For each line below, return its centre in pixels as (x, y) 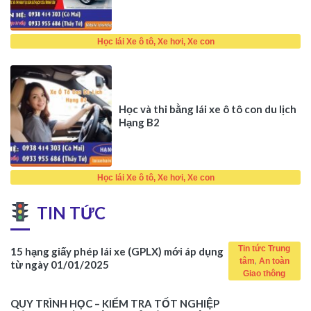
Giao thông (264, 273)
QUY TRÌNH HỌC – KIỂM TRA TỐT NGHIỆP (115, 303)
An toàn (274, 261)
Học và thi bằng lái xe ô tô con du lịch (207, 109)
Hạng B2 (139, 122)
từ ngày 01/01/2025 (60, 265)
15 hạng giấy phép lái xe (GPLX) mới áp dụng (117, 252)
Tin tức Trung (264, 248)
